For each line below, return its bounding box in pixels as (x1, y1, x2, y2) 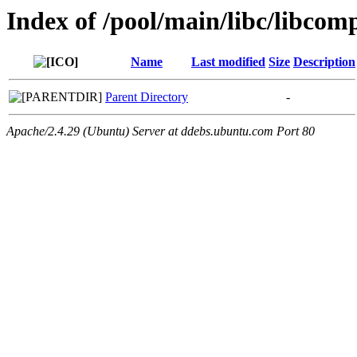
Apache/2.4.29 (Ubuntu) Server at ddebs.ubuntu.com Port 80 (6, 124, 315, 139)
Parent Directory (105, 90, 188, 104)
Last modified (191, 55, 265, 69)
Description (293, 55, 355, 69)
